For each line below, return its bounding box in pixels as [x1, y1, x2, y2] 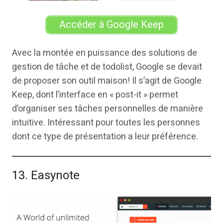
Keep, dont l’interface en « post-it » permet [12, 88, 178, 102]
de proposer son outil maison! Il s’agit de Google [12, 74, 202, 88]
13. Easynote [12, 166, 80, 184]
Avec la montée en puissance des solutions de [12, 46, 197, 60]
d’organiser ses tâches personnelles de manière [12, 102, 203, 115]
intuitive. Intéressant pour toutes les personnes [12, 115, 200, 129]
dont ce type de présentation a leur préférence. [12, 129, 198, 143]
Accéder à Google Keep [59, 17, 164, 32]
